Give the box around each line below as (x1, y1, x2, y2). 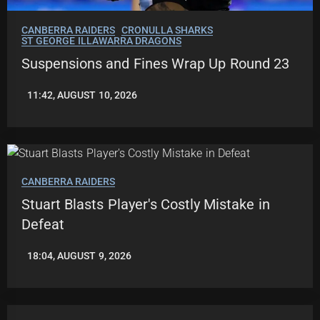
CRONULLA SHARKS (121, 24, 213, 36)
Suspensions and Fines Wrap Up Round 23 (21, 55, 289, 73)
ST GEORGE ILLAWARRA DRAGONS (21, 35, 181, 47)
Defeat (21, 216, 64, 234)
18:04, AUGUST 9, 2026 (27, 250, 131, 262)
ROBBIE (21, 255, 56, 267)
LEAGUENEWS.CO (21, 94, 102, 106)
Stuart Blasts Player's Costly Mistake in (21, 196, 270, 214)
